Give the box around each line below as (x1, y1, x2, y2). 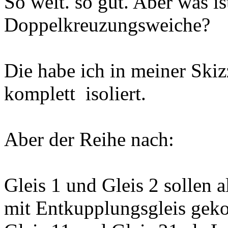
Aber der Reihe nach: (4, 128, 174, 150)
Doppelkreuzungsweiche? (4, 13, 210, 36)
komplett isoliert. (4, 82, 146, 104)
